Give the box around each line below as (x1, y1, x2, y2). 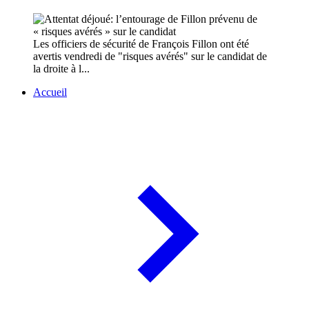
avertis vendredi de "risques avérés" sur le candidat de (33, 50, 267, 63)
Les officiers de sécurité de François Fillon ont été (33, 38, 249, 50)
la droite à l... (33, 63, 90, 75)
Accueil (33, 86, 67, 99)
